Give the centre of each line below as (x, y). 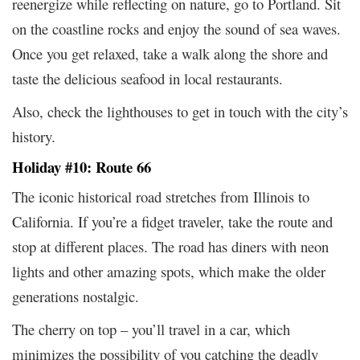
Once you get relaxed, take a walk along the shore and (170, 53)
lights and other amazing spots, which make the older (169, 271)
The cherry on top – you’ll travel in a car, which (151, 329)
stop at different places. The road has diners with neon (170, 246)
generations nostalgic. (76, 296)
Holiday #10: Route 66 (82, 166)
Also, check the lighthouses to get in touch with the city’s (180, 111)
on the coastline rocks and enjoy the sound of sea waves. (176, 28)
